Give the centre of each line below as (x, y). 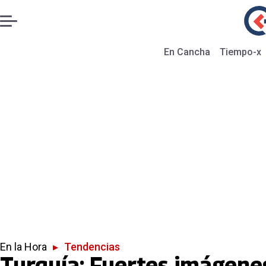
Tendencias (92, 247)
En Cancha (187, 52)
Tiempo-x (240, 52)
